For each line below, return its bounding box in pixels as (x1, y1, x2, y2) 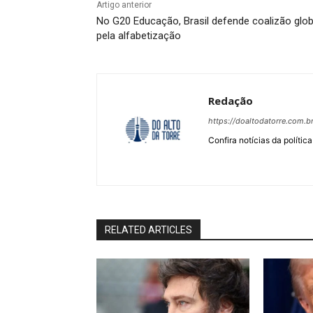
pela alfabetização (96, 29, 181, 43)
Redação (208, 94, 253, 108)
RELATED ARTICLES (105, 224, 192, 236)
